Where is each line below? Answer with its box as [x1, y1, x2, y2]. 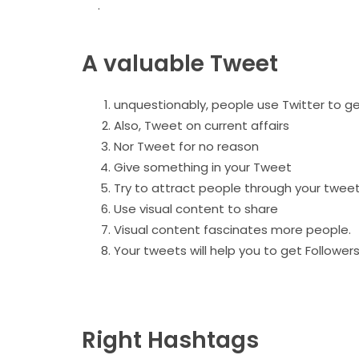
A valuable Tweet [82, 48, 284, 80]
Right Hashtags [82, 324, 259, 356]
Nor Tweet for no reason [114, 138, 259, 155]
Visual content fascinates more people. [114, 221, 351, 239]
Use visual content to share [114, 200, 278, 218]
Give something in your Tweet [114, 159, 292, 176]
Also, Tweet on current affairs [114, 117, 292, 135]
